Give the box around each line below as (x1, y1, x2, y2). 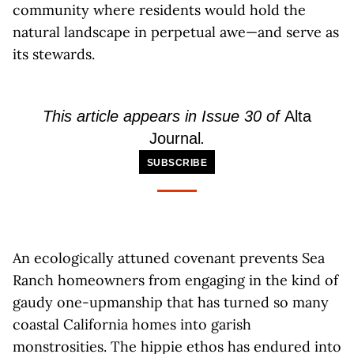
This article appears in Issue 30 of (43, 107, 284, 125)
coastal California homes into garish (13, 315, 251, 333)
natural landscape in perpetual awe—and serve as (13, 23, 339, 41)
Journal (149, 130, 201, 147)
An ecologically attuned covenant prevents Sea (13, 249, 325, 267)
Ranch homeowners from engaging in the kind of (13, 271, 338, 289)
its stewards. (13, 45, 95, 63)
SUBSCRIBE (146, 157, 208, 168)
